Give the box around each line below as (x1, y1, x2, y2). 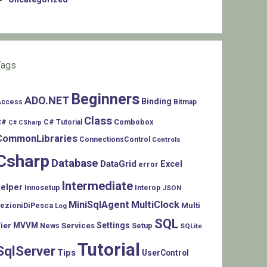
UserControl (142, 248, 190, 258)
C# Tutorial (44, 118, 83, 127)
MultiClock (131, 199, 180, 211)
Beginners (71, 91, 140, 108)
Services (61, 221, 95, 231)
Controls (152, 135, 181, 144)
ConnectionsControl (79, 135, 151, 144)
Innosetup (24, 183, 61, 193)
